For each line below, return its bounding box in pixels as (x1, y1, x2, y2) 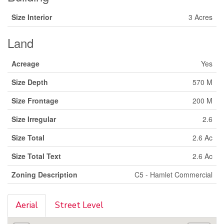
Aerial (15, 199, 38, 211)
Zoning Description (11, 169, 77, 179)
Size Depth (11, 76, 48, 87)
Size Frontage (11, 95, 58, 105)
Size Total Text (11, 150, 61, 161)
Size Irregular (11, 113, 56, 124)
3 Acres (188, 11, 212, 22)
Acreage (11, 58, 39, 68)
